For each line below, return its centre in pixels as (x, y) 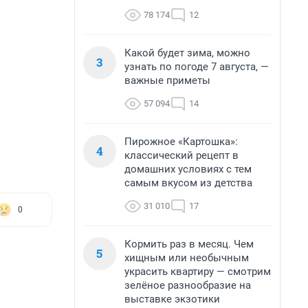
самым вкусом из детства (188, 183)
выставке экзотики (172, 299)
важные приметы (167, 80)
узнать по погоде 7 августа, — (197, 67)
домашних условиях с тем (188, 169)
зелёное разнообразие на (188, 285)
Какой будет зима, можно (187, 53)
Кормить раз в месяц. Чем (189, 244)
